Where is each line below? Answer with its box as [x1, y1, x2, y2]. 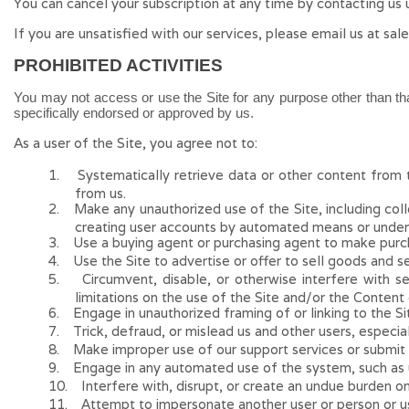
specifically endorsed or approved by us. [14, 105, 254, 121]
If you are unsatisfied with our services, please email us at [14, 25, 383, 42]
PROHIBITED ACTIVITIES [14, 56, 223, 75]
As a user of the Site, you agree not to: [14, 134, 257, 152]
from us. [75, 184, 127, 202]
